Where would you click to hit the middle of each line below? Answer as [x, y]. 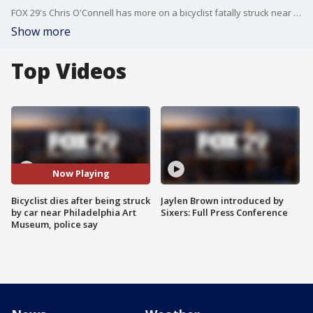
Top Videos [69, 71]
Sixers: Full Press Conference [224, 212]
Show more [41, 31]
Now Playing [81, 174]
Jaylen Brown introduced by [222, 200]
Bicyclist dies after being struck [81, 200]
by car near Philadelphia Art [74, 212]
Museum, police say [54, 224]
